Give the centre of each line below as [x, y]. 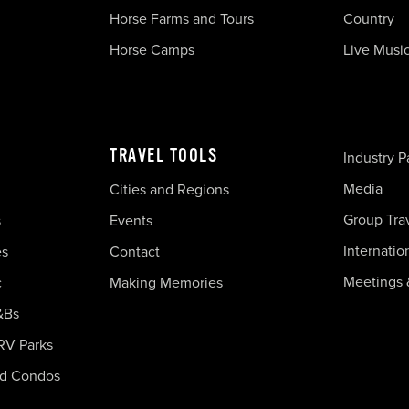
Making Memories [166, 282]
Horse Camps [152, 49]
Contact [135, 251]
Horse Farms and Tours [182, 18]
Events [131, 220]
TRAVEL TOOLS [163, 155]
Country [369, 18]
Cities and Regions [169, 189]
